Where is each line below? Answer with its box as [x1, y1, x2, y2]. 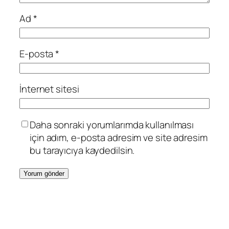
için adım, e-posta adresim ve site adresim [30, 130, 208, 144]
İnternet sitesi [19, 82, 79, 96]
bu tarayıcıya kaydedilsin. [30, 143, 135, 157]
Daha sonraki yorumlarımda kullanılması [30, 118, 194, 131]
